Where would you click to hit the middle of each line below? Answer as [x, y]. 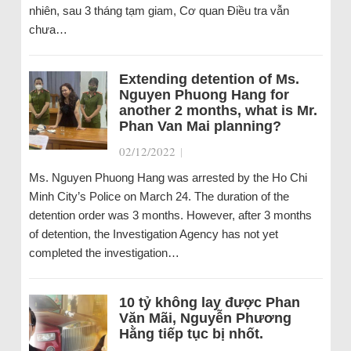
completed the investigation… [104, 253]
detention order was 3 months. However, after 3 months [170, 215]
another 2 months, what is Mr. [218, 111]
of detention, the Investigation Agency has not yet [153, 234]
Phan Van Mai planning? [200, 127]
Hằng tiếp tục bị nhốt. [191, 334]
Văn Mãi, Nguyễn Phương [205, 318]
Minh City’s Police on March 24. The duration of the [159, 197]
